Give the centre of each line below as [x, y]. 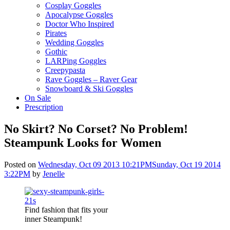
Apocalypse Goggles [79, 14]
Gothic [56, 51]
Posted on [21, 164]
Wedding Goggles [74, 42]
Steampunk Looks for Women [83, 142]
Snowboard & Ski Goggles [89, 88]
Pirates [56, 33]
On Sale [38, 98]
